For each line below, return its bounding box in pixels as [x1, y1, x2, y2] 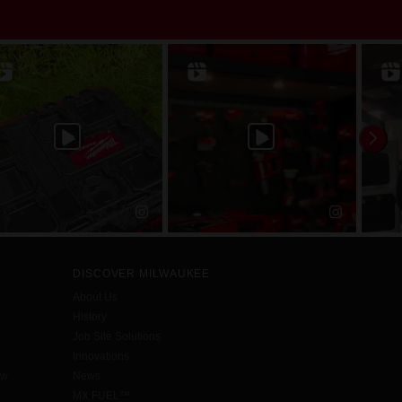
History [73, 310, 107, 324]
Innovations [73, 350, 129, 363]
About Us [73, 291, 118, 304]
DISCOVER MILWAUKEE [73, 267, 211, 281]
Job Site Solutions [73, 330, 161, 344]
